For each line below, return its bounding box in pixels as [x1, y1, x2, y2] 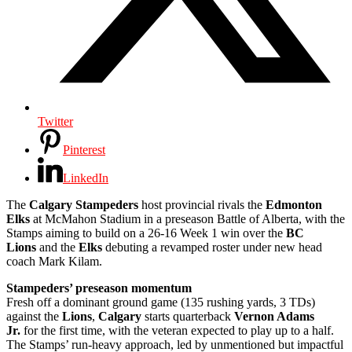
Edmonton [266, 197, 322, 211]
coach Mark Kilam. [6, 254, 102, 268]
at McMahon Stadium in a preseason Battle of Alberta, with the [30, 211, 345, 225]
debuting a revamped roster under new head [102, 240, 322, 254]
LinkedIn [63, 170, 108, 185]
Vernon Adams [234, 309, 314, 323]
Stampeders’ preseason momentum [6, 280, 192, 295]
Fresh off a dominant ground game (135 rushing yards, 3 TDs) [6, 295, 315, 309]
